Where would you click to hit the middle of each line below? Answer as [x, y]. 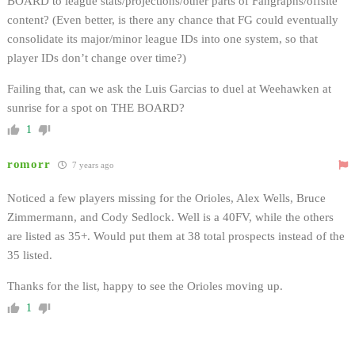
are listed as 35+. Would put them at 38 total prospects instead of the [176, 236]
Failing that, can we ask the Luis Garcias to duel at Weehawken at [169, 88]
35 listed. [30, 255]
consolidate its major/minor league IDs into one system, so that [162, 38]
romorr [29, 164]
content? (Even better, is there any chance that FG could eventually [173, 19]
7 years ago [92, 164]
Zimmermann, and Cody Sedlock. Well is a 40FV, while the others [170, 217]
